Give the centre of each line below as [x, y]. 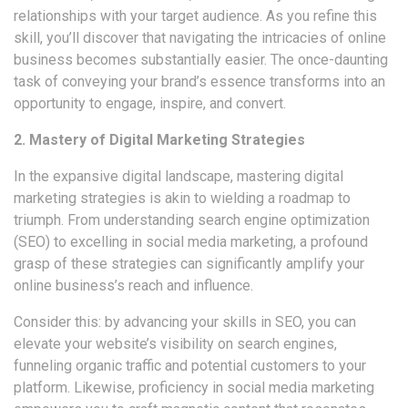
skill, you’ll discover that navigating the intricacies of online [200, 38]
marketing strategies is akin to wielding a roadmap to [182, 199]
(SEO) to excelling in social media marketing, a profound [191, 242]
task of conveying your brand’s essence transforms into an [199, 82]
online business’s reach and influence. [133, 286]
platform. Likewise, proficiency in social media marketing [194, 388]
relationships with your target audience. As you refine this [195, 16]
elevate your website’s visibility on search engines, [175, 344]
